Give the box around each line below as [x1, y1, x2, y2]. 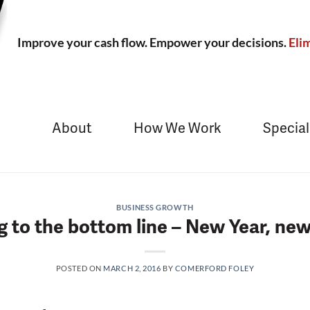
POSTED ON [55, 263, 104, 273]
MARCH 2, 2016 [103, 263, 161, 273]
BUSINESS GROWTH [116, 203, 194, 212]
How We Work [133, 119, 221, 137]
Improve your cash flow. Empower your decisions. [17, 35, 289, 50]
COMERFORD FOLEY [174, 263, 255, 273]
